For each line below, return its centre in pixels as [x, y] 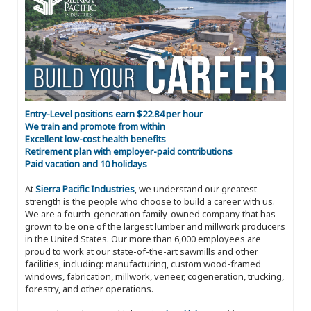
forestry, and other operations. [89, 288]
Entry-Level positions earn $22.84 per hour [114, 114]
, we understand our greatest [196, 188]
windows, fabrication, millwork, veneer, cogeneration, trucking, [154, 276]
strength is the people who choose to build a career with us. [150, 201]
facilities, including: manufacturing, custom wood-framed [143, 263]
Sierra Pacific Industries [85, 188]
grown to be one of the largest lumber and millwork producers [155, 226]
